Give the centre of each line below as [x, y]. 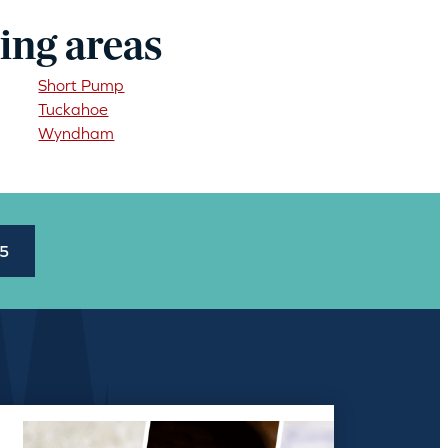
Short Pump [81, 85]
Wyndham [76, 133]
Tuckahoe [73, 109]
